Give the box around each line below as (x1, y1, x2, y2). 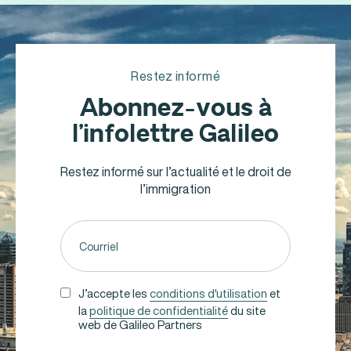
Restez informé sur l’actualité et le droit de (60, 162, 291, 182)
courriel (59, 229, 102, 248)
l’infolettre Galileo (72, 118, 279, 151)
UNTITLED (59, 283, 118, 302)
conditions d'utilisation (149, 284, 267, 302)
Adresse (59, 216, 107, 236)
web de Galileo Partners (78, 316, 202, 334)
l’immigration (140, 179, 211, 199)
